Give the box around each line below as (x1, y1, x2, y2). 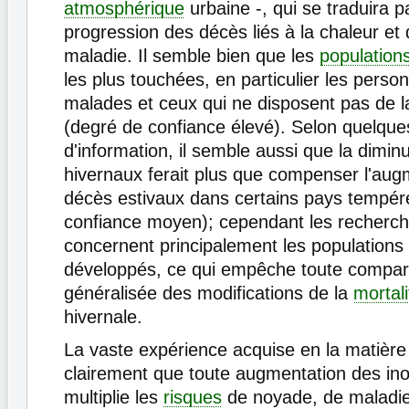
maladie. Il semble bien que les (64, 46, 320, 67)
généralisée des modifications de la (64, 283, 353, 304)
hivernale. (64, 307, 142, 328)
